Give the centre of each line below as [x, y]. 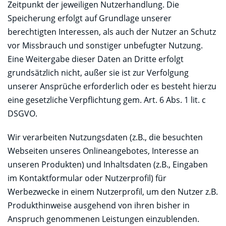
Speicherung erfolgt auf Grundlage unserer [90, 18]
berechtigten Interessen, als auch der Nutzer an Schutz [112, 32]
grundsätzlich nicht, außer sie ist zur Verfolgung [98, 72]
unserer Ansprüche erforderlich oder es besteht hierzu [112, 86]
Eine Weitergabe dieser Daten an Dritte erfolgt [96, 59]
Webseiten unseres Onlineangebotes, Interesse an [103, 151]
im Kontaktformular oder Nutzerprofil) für [87, 178]
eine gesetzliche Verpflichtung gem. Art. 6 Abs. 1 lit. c [107, 100]
